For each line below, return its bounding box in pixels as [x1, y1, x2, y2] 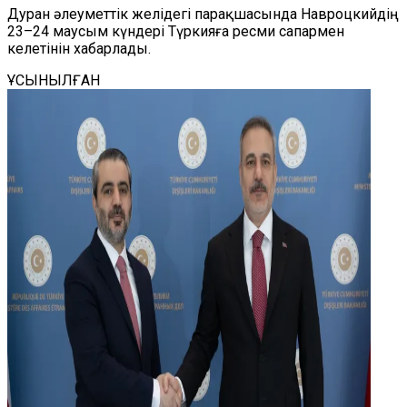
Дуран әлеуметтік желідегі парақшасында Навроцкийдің [7, 5, 399, 23]
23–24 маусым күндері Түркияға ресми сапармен [7, 23, 344, 40]
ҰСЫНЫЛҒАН [7, 72, 100, 89]
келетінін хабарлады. [7, 40, 151, 57]
